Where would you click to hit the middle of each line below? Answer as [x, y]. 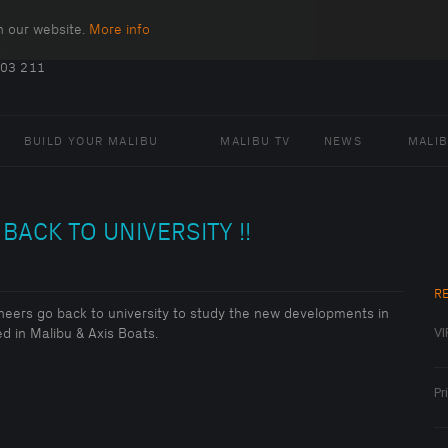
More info [119, 29]
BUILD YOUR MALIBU [91, 141]
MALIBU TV [255, 141]
